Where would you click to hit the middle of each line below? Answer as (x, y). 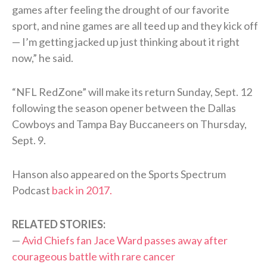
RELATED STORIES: (59, 224)
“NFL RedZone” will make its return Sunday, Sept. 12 (132, 91)
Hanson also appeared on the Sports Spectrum (119, 174)
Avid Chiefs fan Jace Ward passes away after (125, 240)
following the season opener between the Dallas (124, 108)
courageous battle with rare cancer (94, 256)
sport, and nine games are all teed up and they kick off (135, 25)
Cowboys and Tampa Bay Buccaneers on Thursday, (129, 124)
